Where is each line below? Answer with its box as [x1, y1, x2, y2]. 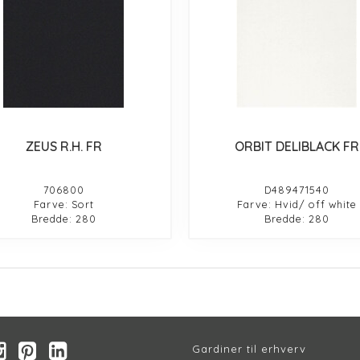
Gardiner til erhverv [192, 342, 306, 355]
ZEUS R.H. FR [25, 137, 102, 154]
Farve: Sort [33, 197, 94, 211]
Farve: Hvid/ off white [236, 197, 357, 211]
